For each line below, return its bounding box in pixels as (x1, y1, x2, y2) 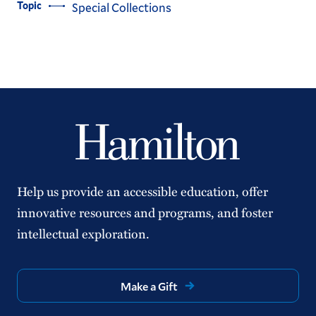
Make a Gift (121, 279, 178, 293)
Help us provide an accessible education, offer (16, 182, 268, 200)
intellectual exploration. (16, 224, 150, 243)
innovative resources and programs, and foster (16, 203, 273, 221)
